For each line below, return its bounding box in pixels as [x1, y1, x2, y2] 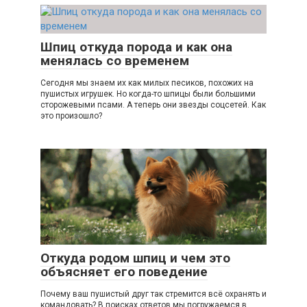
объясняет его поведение [40, 264, 208, 280]
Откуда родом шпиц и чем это [40, 250, 230, 267]
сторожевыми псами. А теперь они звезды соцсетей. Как [40, 100, 266, 110]
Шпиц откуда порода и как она [40, 39, 232, 56]
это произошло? [40, 111, 102, 121]
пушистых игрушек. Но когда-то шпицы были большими [40, 89, 256, 99]
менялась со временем [40, 53, 189, 69]
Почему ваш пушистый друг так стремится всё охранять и [40, 289, 267, 299]
